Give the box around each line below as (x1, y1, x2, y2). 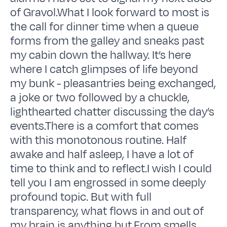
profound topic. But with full (10, 188, 152, 205)
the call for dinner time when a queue (10, 18, 199, 35)
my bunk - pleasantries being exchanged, (10, 75, 216, 92)
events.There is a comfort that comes (10, 118, 199, 134)
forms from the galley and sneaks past (10, 32, 205, 49)
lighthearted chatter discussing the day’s (10, 103, 215, 120)
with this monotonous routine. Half (10, 132, 187, 148)
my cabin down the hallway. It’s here (10, 47, 192, 63)
